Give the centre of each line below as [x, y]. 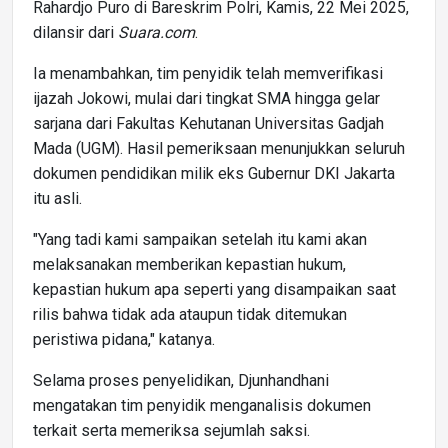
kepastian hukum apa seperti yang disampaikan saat [214, 289]
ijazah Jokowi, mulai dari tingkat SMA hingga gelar [206, 98]
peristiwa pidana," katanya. [124, 339]
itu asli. [57, 198]
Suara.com [156, 32]
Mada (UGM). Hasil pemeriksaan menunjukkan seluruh [219, 148]
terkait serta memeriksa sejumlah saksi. [171, 430]
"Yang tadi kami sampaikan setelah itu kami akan [200, 239]
